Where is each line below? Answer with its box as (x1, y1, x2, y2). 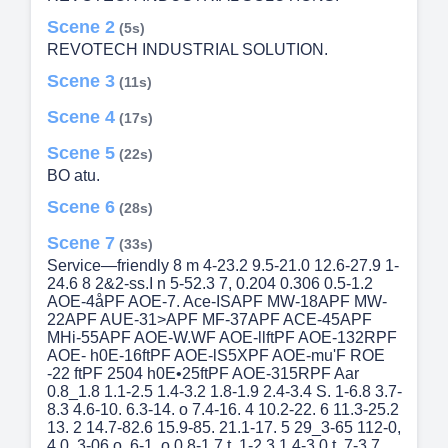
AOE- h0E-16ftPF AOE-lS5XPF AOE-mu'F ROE (47, 347, 385, 365)
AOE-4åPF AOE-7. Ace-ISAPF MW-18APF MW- (47, 293, 387, 311)
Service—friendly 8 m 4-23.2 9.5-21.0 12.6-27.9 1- (47, 257, 399, 275)
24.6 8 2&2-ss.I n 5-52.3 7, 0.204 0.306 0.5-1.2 (47, 275, 373, 293)
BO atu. (47, 167, 100, 185)
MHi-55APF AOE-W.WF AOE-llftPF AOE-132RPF (47, 329, 397, 347)
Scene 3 (47, 71, 115, 92)
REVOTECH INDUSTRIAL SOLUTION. (47, 41, 328, 59)
